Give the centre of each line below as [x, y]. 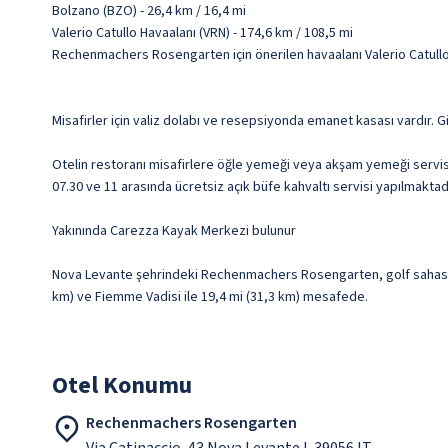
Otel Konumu [122, 386]
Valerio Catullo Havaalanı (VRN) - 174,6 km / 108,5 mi [202, 33]
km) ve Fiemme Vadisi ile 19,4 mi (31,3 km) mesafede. [210, 297]
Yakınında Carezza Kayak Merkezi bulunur [174, 231]
